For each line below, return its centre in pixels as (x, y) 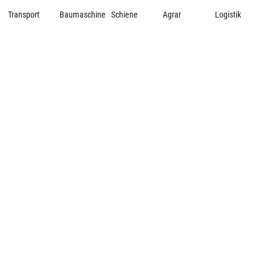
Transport (24, 14)
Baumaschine (83, 14)
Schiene (125, 14)
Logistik (228, 14)
